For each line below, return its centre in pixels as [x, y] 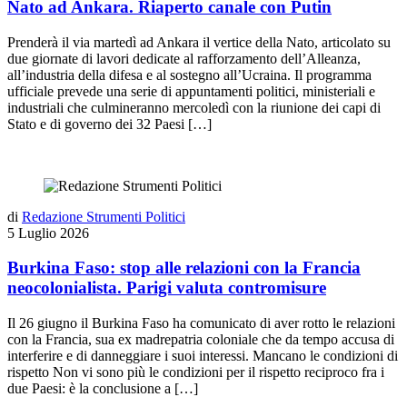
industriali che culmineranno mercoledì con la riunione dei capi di [194, 107]
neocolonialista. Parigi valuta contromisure [167, 288]
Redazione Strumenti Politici [104, 216]
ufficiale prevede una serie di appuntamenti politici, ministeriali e [191, 91]
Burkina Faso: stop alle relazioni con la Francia [184, 268]
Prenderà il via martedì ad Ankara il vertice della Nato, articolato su [199, 42]
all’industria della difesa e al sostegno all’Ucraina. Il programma [189, 74]
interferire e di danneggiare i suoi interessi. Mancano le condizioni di [203, 355]
